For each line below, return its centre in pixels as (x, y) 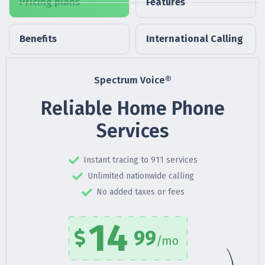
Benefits (38, 39)
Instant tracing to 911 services (141, 160)
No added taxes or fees (141, 192)
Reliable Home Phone (132, 109)
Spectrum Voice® (132, 80)
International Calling (195, 39)
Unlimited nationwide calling (140, 176)
